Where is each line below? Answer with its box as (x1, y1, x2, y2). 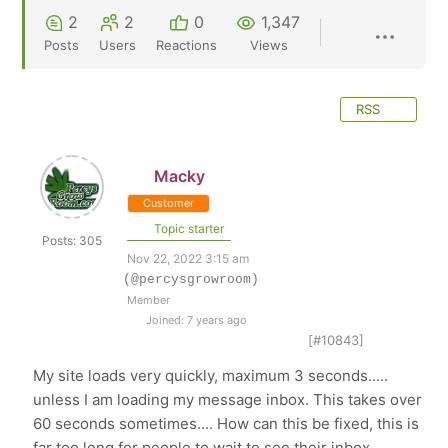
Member (127, 293, 171, 307)
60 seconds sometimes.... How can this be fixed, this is (33, 414, 420, 433)
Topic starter (151, 221, 225, 236)
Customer (143, 196, 195, 210)
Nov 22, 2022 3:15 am (127, 251, 250, 266)
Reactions (156, 37, 218, 53)
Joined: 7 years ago (143, 313, 248, 327)
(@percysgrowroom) (123, 272, 260, 287)
